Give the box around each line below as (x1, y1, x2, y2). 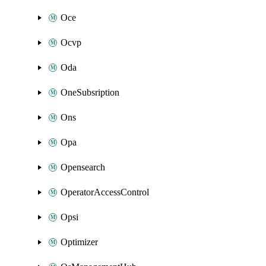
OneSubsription (61, 87, 119, 97)
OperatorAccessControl (61, 187, 149, 197)
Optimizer (61, 237, 98, 247)
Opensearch (61, 162, 105, 172)
